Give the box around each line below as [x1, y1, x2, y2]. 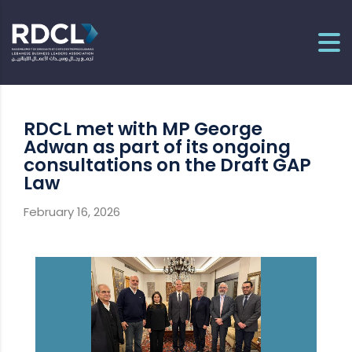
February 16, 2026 [24, 203, 120, 220]
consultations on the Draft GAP [24, 152, 311, 178]
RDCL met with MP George [24, 115, 262, 141]
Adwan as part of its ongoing [24, 134, 291, 159]
